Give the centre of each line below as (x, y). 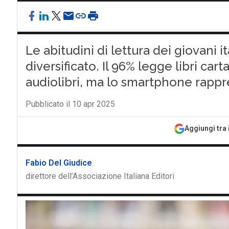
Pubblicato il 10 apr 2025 (70, 104)
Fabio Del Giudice (59, 163)
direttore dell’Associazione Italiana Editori (100, 176)
